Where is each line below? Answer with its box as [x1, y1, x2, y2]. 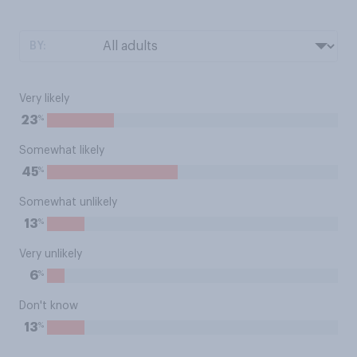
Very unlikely [19, 249, 82, 260]
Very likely [19, 93, 69, 104]
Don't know [19, 300, 78, 312]
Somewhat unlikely [19, 197, 117, 208]
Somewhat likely [19, 145, 104, 156]
